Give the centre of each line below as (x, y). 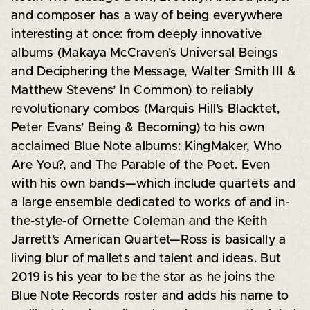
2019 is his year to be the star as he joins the (143, 277)
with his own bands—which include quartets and (153, 184)
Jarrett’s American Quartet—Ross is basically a (148, 240)
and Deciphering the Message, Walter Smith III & (153, 72)
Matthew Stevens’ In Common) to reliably (132, 90)
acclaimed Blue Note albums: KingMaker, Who (146, 146)
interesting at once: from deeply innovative (136, 34)
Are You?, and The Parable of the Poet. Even (140, 165)
